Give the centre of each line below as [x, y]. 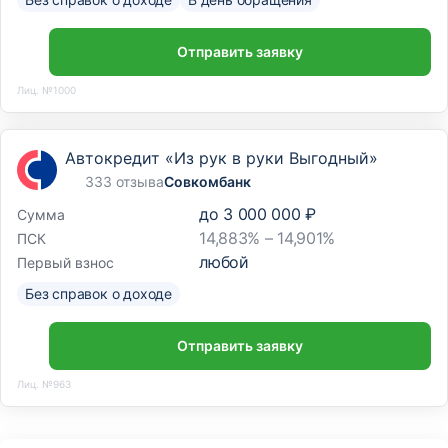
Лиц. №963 [44, 383]
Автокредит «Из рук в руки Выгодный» [221, 158]
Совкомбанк [207, 182]
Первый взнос [65, 262]
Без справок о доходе [98, 294]
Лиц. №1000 [46, 89]
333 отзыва [124, 182]
